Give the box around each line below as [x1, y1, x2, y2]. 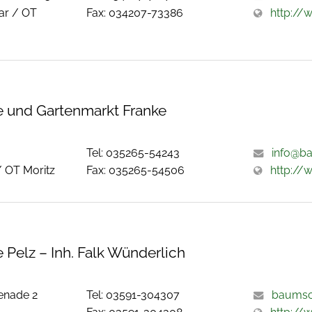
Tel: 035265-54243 [86, 146, 180, 159]
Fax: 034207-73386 [86, 6, 184, 19]
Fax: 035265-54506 [86, 163, 185, 177]
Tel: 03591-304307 [86, 288, 180, 302]
